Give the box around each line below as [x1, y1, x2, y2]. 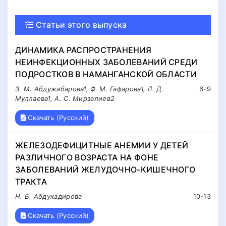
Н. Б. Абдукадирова [15, 192, 82, 200]
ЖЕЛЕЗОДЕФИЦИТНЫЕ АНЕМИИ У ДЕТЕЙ [15, 140, 189, 150]
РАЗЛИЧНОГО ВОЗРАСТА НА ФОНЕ [15, 152, 159, 162]
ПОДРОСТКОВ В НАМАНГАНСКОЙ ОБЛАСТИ [15, 69, 197, 80]
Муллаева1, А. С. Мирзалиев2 [15, 94, 115, 103]
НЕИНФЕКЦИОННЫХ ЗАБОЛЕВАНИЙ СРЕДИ [15, 57, 198, 68]
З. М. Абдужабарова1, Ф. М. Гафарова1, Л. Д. [15, 85, 164, 93]
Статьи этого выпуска [33, 19, 127, 30]
